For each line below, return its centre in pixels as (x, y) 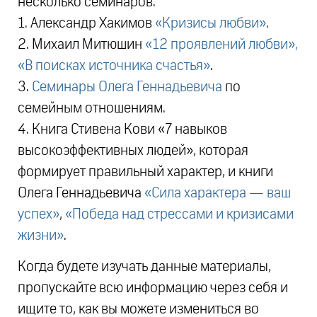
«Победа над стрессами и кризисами (179, 215)
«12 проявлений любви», (221, 45)
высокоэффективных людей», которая (133, 151)
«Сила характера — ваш (218, 194)
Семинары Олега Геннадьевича (127, 87)
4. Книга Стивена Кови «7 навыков (122, 130)
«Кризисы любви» (211, 24)
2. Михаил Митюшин (81, 45)
